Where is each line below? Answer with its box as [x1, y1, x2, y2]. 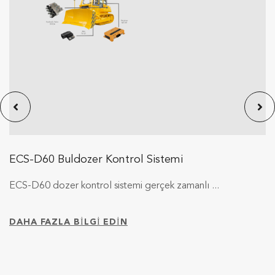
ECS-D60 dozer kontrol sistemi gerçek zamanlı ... [9, 180, 219, 191]
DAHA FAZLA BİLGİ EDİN [9, 217, 128, 227]
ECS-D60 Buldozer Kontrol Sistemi [9, 153, 183, 165]
